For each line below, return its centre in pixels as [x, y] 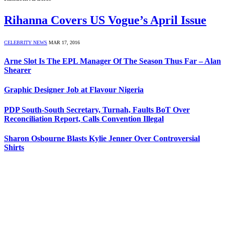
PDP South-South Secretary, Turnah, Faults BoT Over [97, 109]
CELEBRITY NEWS [26, 42]
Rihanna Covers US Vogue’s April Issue [105, 20]
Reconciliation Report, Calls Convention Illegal [84, 119]
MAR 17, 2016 [64, 42]
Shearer [18, 70]
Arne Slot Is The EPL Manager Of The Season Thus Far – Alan [113, 61]
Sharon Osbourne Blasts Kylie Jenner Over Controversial [102, 138]
